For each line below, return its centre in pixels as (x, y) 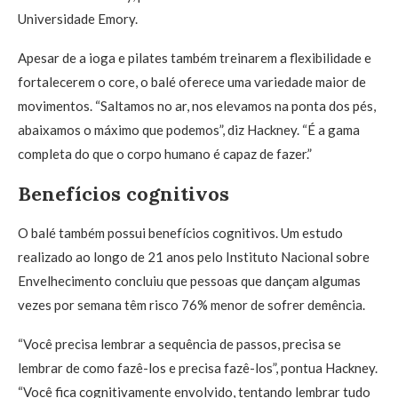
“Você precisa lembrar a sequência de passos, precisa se (179, 344)
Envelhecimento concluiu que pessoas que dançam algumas (189, 281)
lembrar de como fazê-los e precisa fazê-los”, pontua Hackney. (198, 368)
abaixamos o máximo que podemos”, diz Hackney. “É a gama (189, 130)
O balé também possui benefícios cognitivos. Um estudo (180, 233)
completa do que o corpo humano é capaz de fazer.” (165, 154)
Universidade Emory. (78, 19)
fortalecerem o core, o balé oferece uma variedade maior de (192, 82)
